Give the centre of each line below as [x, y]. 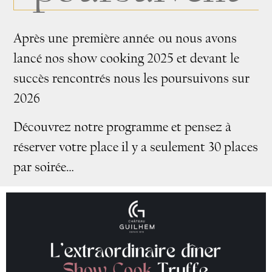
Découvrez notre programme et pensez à [123, 127]
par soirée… [44, 168]
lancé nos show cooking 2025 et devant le [127, 59]
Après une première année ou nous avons [125, 39]
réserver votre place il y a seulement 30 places [136, 148]
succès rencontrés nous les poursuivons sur [132, 79]
